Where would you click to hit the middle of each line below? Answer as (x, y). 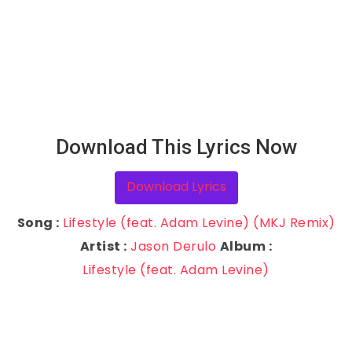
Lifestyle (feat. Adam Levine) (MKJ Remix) (199, 223)
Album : (246, 246)
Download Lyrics (176, 187)
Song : (38, 223)
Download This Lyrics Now (176, 147)
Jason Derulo (174, 246)
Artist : (103, 246)
